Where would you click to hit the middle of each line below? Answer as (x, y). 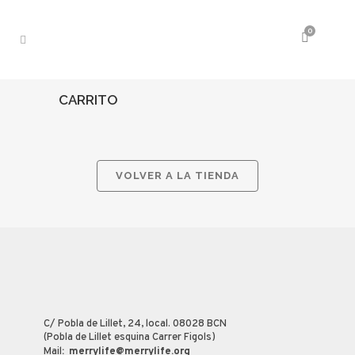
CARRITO (88, 100)
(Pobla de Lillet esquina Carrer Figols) (130, 338)
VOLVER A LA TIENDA (177, 176)
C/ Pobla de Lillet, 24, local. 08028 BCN (135, 324)
